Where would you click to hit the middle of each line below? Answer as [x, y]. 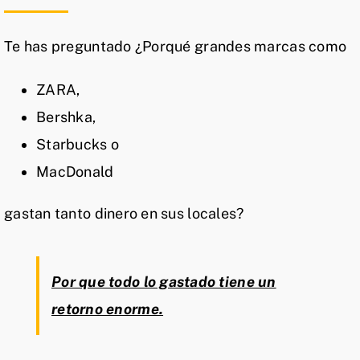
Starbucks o [78, 145]
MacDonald [75, 172]
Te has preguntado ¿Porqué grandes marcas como [176, 47]
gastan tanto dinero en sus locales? [124, 214]
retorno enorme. [108, 309]
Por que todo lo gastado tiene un [164, 282]
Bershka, [66, 117]
